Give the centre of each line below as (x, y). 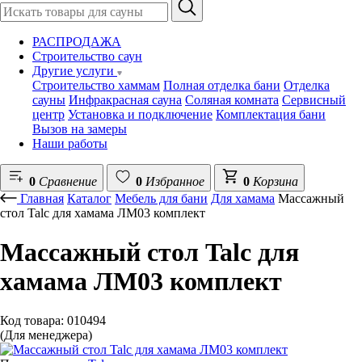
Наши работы (70, 143)
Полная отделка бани (222, 85)
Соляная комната (232, 100)
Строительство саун (87, 56)
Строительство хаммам (96, 85)
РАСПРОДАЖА (77, 42)
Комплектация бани (271, 114)
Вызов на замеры (80, 129)
